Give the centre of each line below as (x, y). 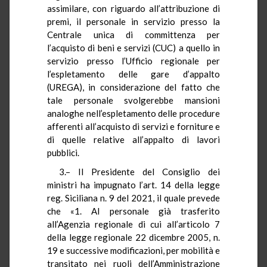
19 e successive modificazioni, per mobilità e (133, 250)
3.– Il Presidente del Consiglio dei (139, 171)
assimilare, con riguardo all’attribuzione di (133, 8)
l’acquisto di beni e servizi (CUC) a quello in (133, 47)
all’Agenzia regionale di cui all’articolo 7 (133, 224)
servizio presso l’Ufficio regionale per (133, 60)
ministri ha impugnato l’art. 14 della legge (133, 184)
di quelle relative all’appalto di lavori (133, 139)
